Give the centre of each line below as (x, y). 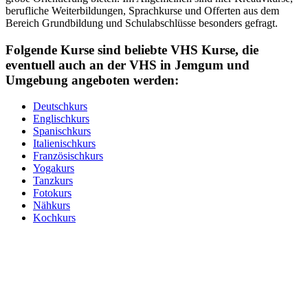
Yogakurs (54, 168)
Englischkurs (61, 119)
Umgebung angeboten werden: (92, 80)
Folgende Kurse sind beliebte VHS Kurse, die (132, 49)
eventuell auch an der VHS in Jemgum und (128, 65)
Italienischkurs (64, 144)
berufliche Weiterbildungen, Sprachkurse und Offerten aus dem (142, 10)
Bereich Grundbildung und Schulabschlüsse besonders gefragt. (142, 23)
